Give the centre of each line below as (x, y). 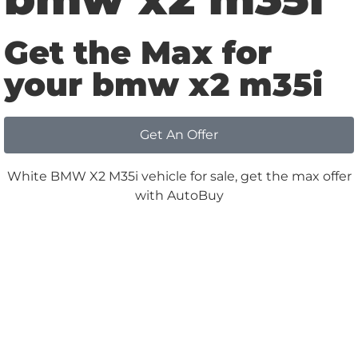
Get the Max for (138, 52)
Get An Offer (179, 134)
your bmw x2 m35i (163, 84)
